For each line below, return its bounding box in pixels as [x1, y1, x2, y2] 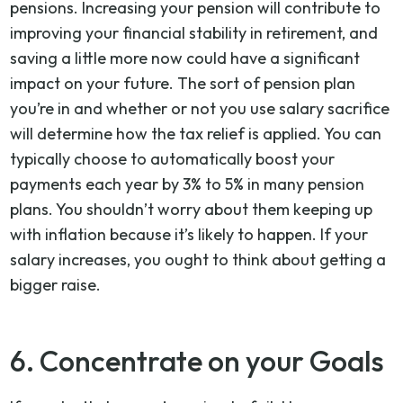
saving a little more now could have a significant [10, 47, 361, 68]
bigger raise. [10, 273, 102, 295]
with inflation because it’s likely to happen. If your [10, 223, 369, 245]
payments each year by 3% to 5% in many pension [10, 173, 365, 194]
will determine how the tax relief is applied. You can [10, 122, 382, 144]
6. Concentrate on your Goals [10, 342, 385, 379]
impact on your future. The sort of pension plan [10, 72, 356, 94]
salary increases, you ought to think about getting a [10, 248, 387, 270]
